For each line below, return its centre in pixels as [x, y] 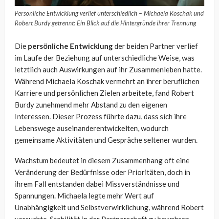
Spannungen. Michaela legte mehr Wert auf [84, 196]
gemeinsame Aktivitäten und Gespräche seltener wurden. [106, 140]
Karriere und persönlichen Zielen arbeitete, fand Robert [104, 93]
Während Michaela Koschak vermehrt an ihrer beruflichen [107, 81]
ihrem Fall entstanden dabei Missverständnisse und [97, 184]
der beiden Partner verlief [155, 46]
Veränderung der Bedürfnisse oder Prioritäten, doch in [102, 172]
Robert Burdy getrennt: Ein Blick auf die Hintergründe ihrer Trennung [105, 23]
